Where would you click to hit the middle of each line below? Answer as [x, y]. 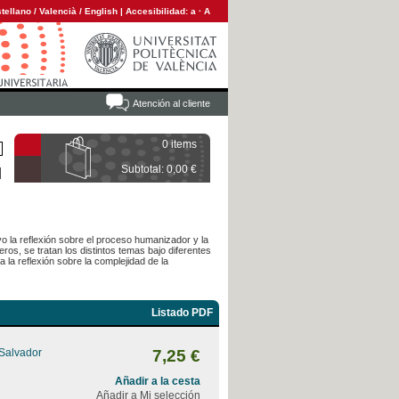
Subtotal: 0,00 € [159, 169]
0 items [179, 144]
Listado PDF [182, 313]
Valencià [58, 11]
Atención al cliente [171, 103]
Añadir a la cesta [158, 381]
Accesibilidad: [158, 11]
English [101, 11]
